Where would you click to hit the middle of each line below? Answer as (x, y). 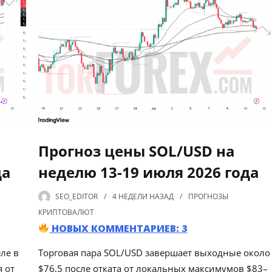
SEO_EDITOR (77, 196)
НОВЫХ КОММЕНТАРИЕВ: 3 (118, 228)
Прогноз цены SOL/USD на (137, 151)
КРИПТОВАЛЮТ (66, 212)
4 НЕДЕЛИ (130, 196)
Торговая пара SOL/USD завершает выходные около (155, 252)
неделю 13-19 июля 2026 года (149, 172)
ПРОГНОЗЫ (209, 196)
